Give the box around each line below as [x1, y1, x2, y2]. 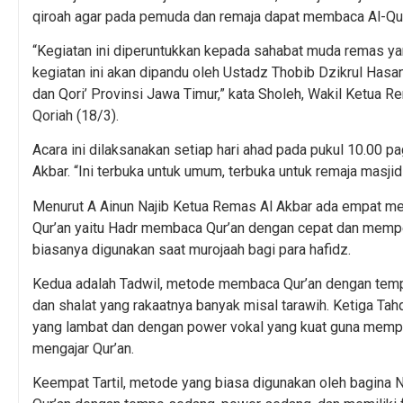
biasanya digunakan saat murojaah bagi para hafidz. [32, 240, 351, 258]
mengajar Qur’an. [32, 340, 134, 358]
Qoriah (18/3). [32, 106, 119, 124]
